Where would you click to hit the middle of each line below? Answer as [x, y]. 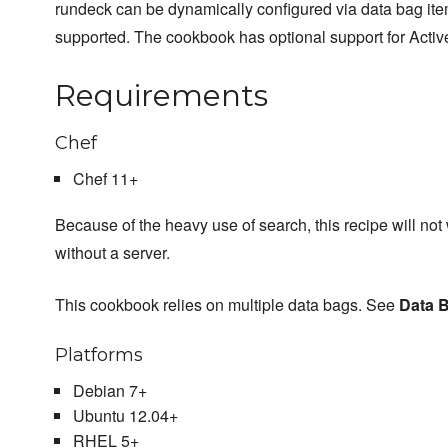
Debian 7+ [109, 391]
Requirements [161, 96]
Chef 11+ [105, 179]
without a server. [112, 253]
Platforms [99, 355]
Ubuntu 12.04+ [125, 416]
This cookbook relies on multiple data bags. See [227, 305]
